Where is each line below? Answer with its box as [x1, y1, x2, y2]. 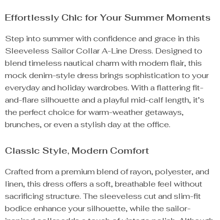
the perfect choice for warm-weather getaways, [5, 107, 184, 117]
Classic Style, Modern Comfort [5, 145, 149, 156]
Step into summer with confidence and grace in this [5, 33, 200, 44]
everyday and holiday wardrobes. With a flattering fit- [5, 82, 203, 93]
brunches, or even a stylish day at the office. [5, 119, 170, 130]
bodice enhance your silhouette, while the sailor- [5, 203, 191, 214]
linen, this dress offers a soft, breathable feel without [5, 179, 202, 189]
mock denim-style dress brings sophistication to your [5, 70, 209, 81]
